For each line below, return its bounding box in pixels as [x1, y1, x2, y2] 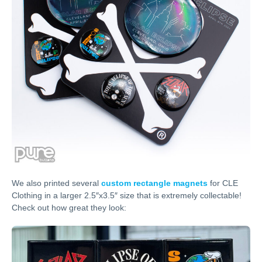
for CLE [208, 178, 238, 188]
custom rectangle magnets [101, 178, 208, 188]
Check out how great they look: [12, 202, 126, 212]
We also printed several [12, 178, 101, 188]
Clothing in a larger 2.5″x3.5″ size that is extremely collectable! [12, 190, 242, 200]
